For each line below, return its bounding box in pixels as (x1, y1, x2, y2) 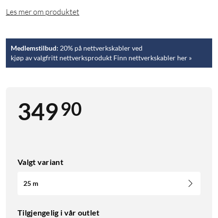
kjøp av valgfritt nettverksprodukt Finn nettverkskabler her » (11, 54, 192, 62)
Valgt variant (18, 157, 63, 167)
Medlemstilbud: (11, 44, 58, 53)
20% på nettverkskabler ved (58, 44, 143, 53)
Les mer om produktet (6, 7, 79, 17)
